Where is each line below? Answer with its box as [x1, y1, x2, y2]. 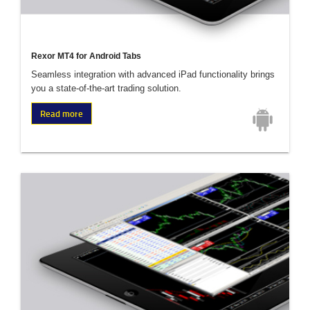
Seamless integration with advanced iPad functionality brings [31, 69, 275, 80]
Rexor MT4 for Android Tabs [31, 51, 141, 62]
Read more [40, 107, 83, 120]
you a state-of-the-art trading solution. [31, 83, 181, 94]
